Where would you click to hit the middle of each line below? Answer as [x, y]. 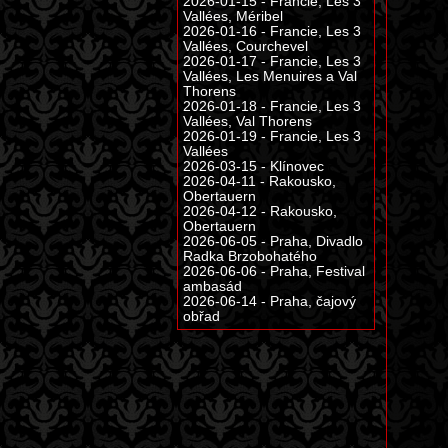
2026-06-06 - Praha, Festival [274, 271]
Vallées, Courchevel [245, 46]
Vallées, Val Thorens [247, 121]
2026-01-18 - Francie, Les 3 [272, 106]
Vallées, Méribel [233, 16]
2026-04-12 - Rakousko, [260, 211]
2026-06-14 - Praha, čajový [269, 301]
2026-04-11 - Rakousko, [259, 181]
